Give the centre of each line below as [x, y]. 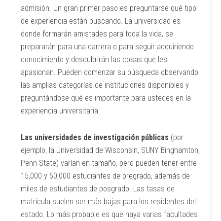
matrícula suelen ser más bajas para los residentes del [109, 202]
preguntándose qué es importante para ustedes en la [106, 98]
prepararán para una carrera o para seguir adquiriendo [108, 47]
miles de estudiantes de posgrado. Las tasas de [98, 189]
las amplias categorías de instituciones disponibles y [105, 85]
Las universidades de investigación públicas [96, 137]
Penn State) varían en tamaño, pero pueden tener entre [109, 163]
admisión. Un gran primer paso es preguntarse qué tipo [109, 8]
